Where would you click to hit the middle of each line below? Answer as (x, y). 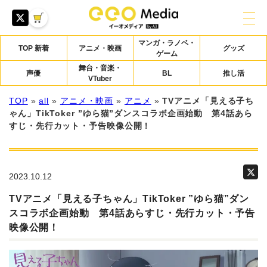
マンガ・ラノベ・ (167, 43)
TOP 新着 (33, 48)
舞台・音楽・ (100, 68)
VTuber (100, 79)
